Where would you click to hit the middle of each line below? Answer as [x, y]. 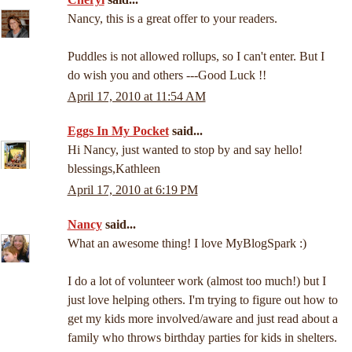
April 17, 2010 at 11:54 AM [136, 97]
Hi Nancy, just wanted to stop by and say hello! [185, 150]
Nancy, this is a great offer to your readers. [172, 18]
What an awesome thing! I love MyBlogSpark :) [187, 244]
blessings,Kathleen [114, 169]
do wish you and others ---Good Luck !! [167, 75]
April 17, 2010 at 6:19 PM [132, 190]
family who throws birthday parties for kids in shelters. [202, 338]
